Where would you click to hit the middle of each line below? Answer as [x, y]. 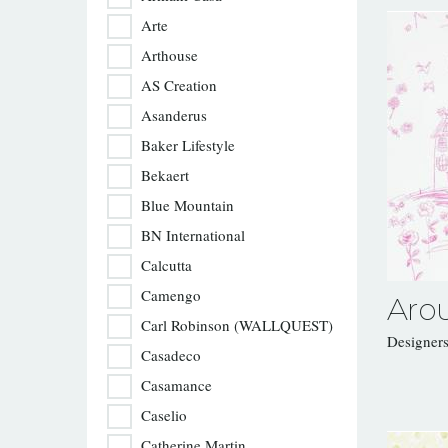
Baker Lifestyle [188, 145]
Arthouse [169, 55]
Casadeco [171, 355]
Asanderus [174, 115]
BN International [193, 235]
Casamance [176, 385]
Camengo [171, 295]
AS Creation [179, 85]
